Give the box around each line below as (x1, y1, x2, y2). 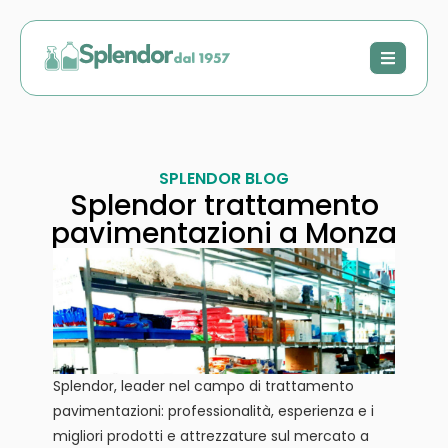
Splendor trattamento (69, 186, 379, 225)
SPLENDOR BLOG (159, 167, 289, 190)
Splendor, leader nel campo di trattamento (52, 375, 354, 396)
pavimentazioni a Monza (51, 214, 397, 253)
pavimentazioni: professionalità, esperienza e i (52, 400, 374, 421)
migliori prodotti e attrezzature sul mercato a (52, 425, 369, 446)
